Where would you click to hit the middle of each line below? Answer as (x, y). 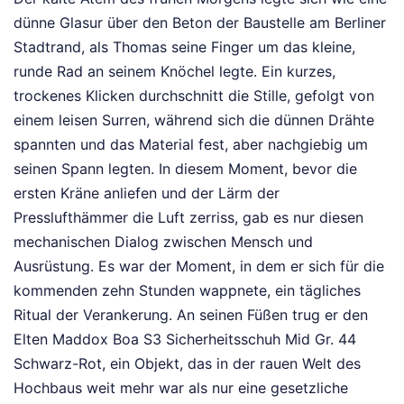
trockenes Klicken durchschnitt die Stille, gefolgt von (194, 96)
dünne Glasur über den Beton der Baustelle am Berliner (200, 23)
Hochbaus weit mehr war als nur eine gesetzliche (181, 388)
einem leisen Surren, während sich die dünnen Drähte (194, 120)
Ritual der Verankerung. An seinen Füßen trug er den (191, 315)
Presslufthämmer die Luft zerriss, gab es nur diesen (188, 218)
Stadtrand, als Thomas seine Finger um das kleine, (184, 47)
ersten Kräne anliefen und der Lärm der (147, 193)
